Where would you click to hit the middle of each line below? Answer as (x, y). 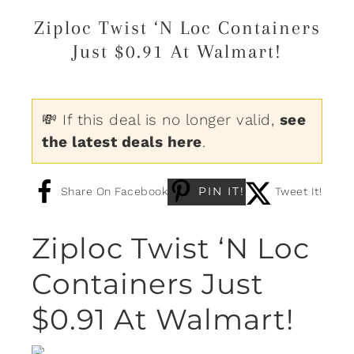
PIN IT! (222, 191)
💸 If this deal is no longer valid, (161, 119)
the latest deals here (122, 141)
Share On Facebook (114, 191)
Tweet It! (298, 191)
